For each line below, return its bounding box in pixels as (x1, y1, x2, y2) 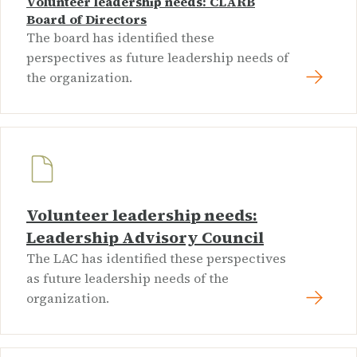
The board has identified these (26, 29, 214, 47)
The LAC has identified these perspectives (26, 249, 286, 268)
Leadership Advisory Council (26, 226, 264, 249)
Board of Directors (26, 10, 147, 29)
